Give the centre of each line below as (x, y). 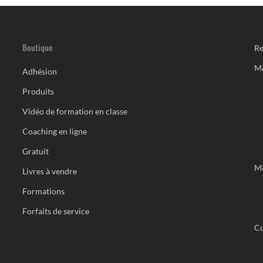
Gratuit (35, 151)
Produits (38, 91)
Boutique (37, 47)
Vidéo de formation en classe (75, 111)
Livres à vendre (49, 171)
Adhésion (39, 71)
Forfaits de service (55, 211)
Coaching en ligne (54, 131)
